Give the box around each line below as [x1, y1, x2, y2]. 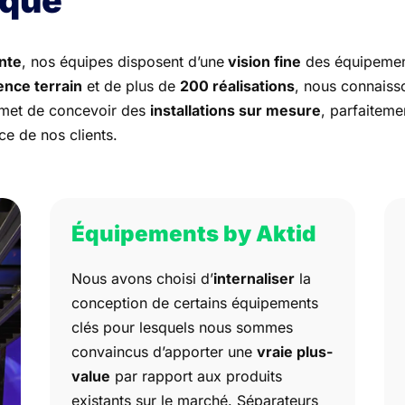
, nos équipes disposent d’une [22, 52, 225, 71]
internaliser [213, 268, 296, 287]
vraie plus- [257, 342, 334, 361]
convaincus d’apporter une [71, 342, 258, 361]
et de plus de [82, 76, 181, 95]
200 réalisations [180, 76, 296, 95]
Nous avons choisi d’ [71, 268, 214, 287]
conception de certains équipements [71, 293, 319, 312]
